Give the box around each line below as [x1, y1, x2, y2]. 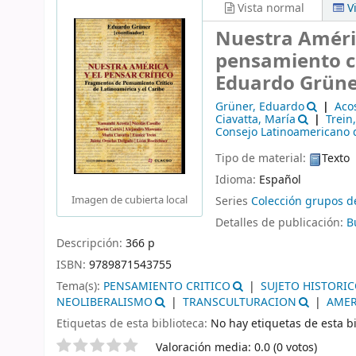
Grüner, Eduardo [215, 99, 304, 116]
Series [215, 192, 251, 210]
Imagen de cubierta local [72, 192, 188, 207]
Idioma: [215, 171, 259, 188]
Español [259, 171, 301, 188]
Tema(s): [56, 277, 103, 295]
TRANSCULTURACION [182, 293, 296, 311]
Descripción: [56, 235, 126, 253]
